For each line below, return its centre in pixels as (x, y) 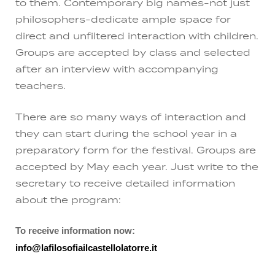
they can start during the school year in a (126, 133)
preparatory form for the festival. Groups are (136, 149)
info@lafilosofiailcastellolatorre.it (86, 248)
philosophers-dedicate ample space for (123, 19)
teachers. (41, 86)
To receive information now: (75, 230)
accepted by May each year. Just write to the (137, 166)
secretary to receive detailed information (125, 183)
